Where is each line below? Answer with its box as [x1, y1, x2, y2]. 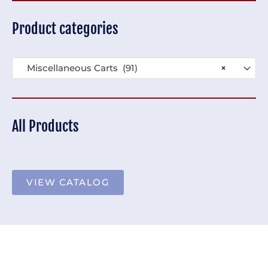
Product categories [12, 19, 118, 38]
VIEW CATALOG [26, 176, 109, 188]
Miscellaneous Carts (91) [19, 62, 138, 74]
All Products [12, 117, 79, 135]
